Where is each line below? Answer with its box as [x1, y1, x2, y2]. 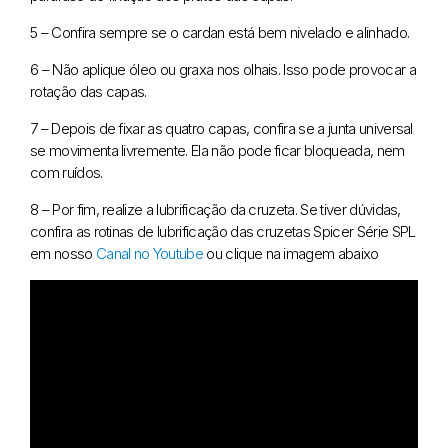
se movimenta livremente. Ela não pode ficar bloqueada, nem [30, 141, 405, 161]
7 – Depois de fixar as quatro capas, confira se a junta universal [30, 119, 413, 139]
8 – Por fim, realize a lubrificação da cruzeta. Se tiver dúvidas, [30, 200, 401, 220]
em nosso [30, 244, 96, 264]
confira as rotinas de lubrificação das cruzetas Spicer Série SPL [30, 222, 416, 242]
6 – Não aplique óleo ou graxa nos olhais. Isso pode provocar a [30, 60, 416, 80]
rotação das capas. [30, 82, 147, 102]
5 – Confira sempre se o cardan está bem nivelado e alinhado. [30, 23, 410, 43]
